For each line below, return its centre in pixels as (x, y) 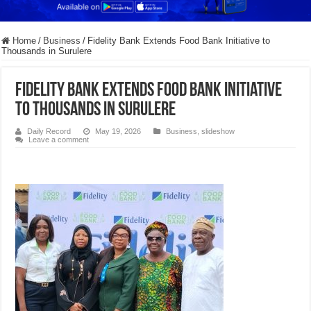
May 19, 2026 (118, 132)
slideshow (218, 132)
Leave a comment (59, 140)
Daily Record (49, 132)
